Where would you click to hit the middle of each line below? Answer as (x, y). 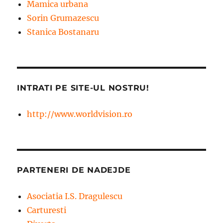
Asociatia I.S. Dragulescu (75, 196)
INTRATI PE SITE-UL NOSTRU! (83, 88)
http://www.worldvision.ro (80, 114)
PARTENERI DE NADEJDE (74, 170)
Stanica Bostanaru (63, 32)
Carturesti (47, 210)
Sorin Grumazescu (63, 18)
